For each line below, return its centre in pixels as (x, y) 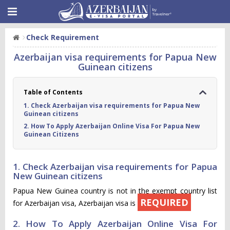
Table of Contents (53, 92)
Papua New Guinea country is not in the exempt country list (115, 191)
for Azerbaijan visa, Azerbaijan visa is (75, 203)
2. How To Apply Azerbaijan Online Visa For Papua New (112, 126)
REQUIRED (164, 202)
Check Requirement (63, 37)
